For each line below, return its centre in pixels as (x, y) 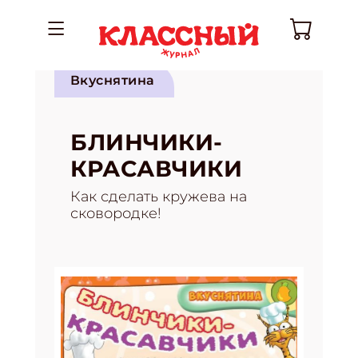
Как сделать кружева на (159, 197)
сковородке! (116, 213)
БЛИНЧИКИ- (147, 142)
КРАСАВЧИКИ (157, 169)
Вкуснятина (113, 80)
